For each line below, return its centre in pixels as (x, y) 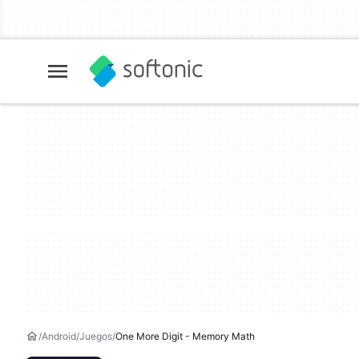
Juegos (96, 336)
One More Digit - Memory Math (185, 336)
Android (59, 336)
